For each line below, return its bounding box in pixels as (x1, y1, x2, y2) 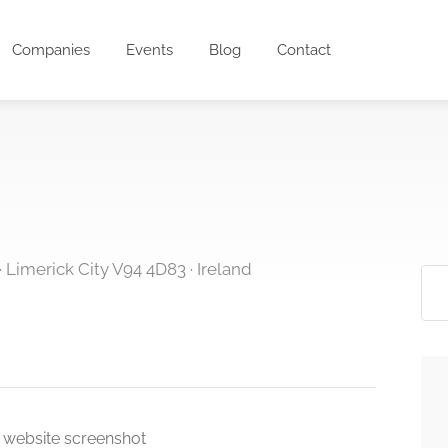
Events (126, 41, 174, 59)
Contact (277, 41, 332, 59)
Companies (12, 41, 91, 59)
